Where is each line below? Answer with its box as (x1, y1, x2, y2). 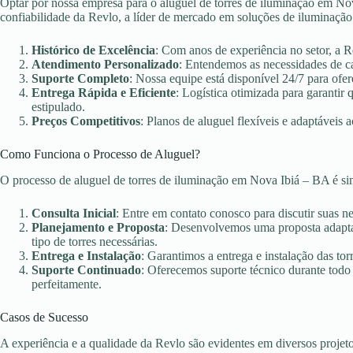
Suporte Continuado (32, 262, 141, 277)
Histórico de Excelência (32, 43, 155, 58)
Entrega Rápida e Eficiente (32, 86, 176, 100)
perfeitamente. (32, 277, 102, 291)
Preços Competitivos (32, 114, 140, 128)
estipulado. (32, 100, 85, 114)
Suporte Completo (32, 72, 129, 86)
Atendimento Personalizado (32, 58, 179, 72)
